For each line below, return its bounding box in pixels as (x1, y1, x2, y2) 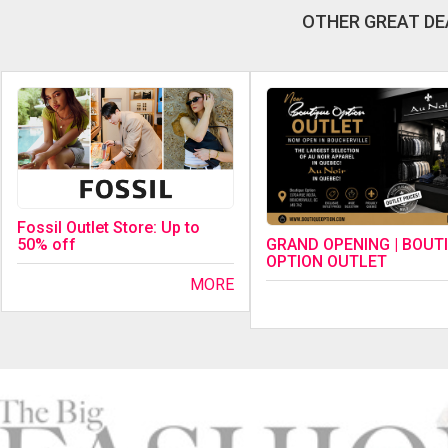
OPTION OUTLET (265, 251, 387, 271)
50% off (17, 235, 77, 255)
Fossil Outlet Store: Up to (17, 218, 201, 238)
